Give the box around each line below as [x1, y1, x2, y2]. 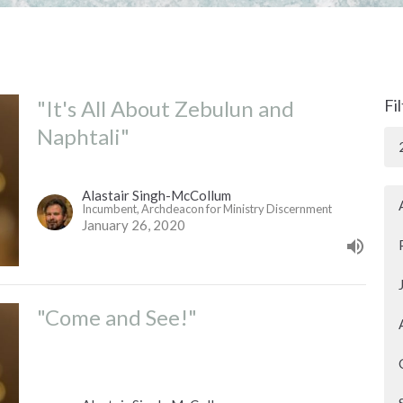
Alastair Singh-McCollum [81, 187, 231, 204]
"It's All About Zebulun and [36, 94, 294, 121]
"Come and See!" [36, 304, 197, 331]
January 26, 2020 [81, 217, 185, 234]
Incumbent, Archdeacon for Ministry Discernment [81, 201, 332, 217]
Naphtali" [36, 122, 130, 149]
